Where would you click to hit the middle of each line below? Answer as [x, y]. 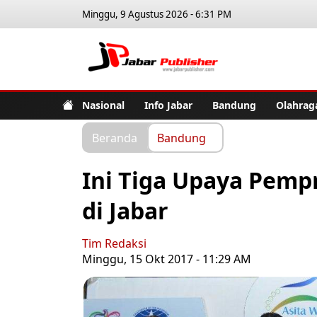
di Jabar [125, 211]
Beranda [115, 137]
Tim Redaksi [114, 243]
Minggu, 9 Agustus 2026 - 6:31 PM [157, 14]
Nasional [103, 105]
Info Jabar [168, 105]
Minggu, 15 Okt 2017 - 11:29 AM [167, 259]
